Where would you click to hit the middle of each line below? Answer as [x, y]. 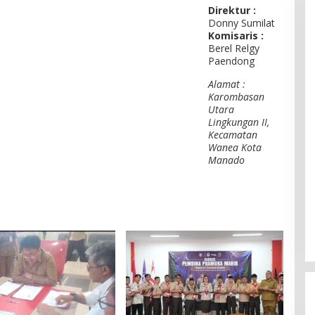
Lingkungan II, [239, 122]
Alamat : [227, 84]
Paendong [232, 61]
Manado [227, 160]
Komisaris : [236, 36]
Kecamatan [233, 135]
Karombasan [237, 97]
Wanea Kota [235, 148]
